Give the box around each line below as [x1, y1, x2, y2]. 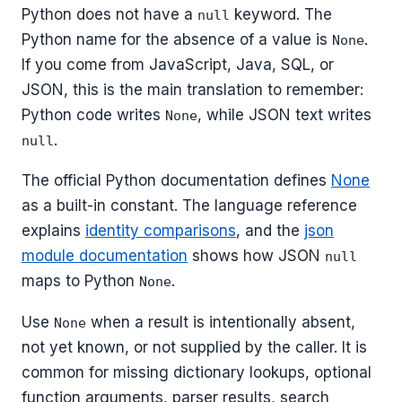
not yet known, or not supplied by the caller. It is [22, 338, 367, 357]
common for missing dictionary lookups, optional [22, 363, 371, 382]
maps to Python [22, 272, 139, 291]
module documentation [22, 247, 188, 266]
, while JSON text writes [197, 105, 371, 124]
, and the [236, 222, 304, 240]
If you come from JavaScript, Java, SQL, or [22, 55, 334, 74]
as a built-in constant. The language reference [22, 197, 357, 215]
